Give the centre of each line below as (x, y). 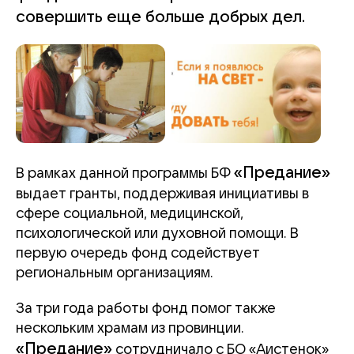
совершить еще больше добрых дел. (160, 17)
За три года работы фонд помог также (146, 309)
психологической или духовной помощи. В (157, 233)
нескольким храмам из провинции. (130, 328)
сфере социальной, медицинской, (130, 214)
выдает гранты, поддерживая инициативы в (162, 194)
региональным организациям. (115, 273)
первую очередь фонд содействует (138, 253)
